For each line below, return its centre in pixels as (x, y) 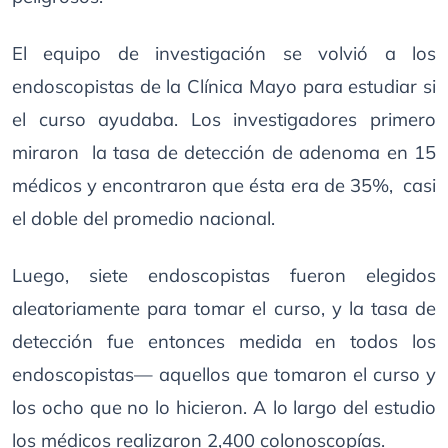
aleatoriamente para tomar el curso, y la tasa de (224, 308)
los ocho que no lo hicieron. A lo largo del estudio (224, 407)
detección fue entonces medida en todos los (224, 341)
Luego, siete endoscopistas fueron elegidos (224, 275)
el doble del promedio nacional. (143, 218)
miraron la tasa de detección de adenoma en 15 (224, 152)
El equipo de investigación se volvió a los (224, 53)
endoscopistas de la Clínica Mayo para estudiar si (224, 86)
